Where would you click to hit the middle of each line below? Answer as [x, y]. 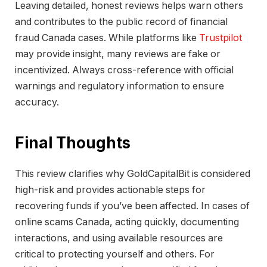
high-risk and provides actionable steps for [110, 190]
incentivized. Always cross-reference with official [124, 70]
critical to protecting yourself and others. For [115, 254]
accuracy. [37, 102]
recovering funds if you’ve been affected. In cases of [132, 206]
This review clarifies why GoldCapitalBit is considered [133, 174]
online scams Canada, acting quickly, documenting [127, 222]
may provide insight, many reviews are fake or [118, 54]
